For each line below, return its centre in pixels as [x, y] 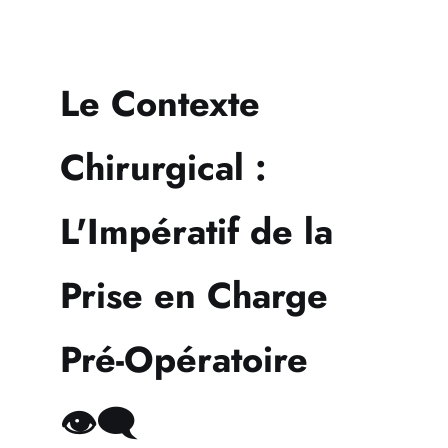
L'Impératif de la [196, 232]
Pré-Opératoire [184, 360]
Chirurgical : [163, 168]
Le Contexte [160, 104]
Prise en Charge [194, 296]
